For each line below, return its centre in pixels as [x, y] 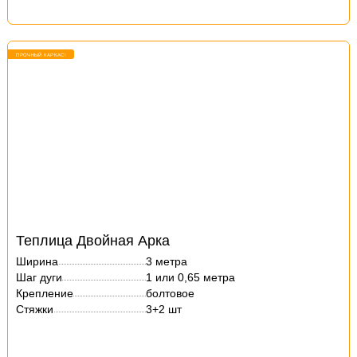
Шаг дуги [39, 277]
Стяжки [35, 309]
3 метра [167, 261]
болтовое [171, 293]
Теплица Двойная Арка [93, 241]
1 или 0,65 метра [191, 277]
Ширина [37, 261]
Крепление [45, 293]
